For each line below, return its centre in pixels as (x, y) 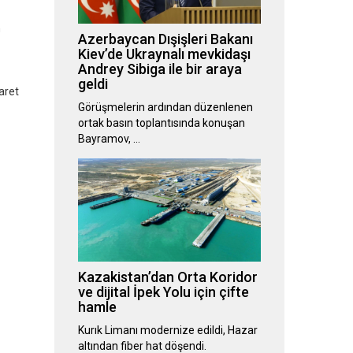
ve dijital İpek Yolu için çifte (163, 292)
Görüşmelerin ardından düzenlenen (165, 108)
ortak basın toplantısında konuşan (161, 123)
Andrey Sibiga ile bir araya (160, 69)
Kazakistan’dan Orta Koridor (167, 277)
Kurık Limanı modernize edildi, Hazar (167, 331)
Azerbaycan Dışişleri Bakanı (165, 39)
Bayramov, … (109, 139)
